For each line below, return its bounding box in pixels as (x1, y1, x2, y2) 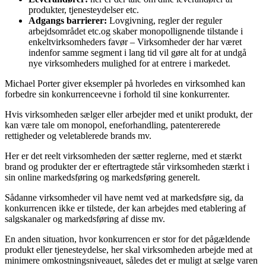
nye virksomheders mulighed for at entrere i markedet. (28, 58, 230, 68)
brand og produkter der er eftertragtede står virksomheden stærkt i (5, 161, 249, 172)
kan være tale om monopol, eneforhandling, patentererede (5, 119, 220, 130)
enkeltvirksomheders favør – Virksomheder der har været (28, 36, 242, 47)
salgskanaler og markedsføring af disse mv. (5, 213, 165, 224)
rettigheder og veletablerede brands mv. (5, 130, 151, 141)
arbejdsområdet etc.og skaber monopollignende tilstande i (28, 26, 243, 36)
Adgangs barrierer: (28, 15, 107, 26)
